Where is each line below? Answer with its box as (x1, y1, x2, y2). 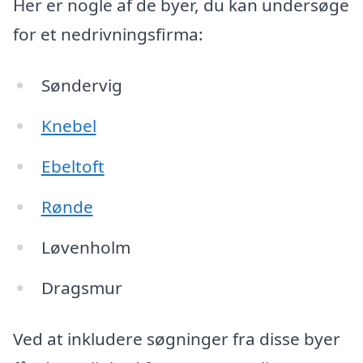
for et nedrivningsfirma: (13, 22, 203, 45)
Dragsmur (41, 275, 122, 299)
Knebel (41, 114, 96, 138)
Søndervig (41, 74, 122, 97)
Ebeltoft (41, 155, 105, 178)
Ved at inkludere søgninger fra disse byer (13, 327, 340, 351)
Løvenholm (41, 235, 130, 258)
